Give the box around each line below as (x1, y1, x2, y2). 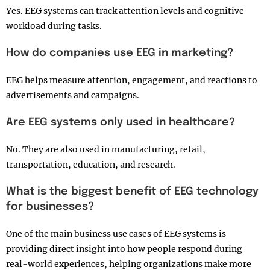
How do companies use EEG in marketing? (6, 48, 233, 59)
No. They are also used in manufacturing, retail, (6, 144, 206, 155)
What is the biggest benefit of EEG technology (6, 186, 259, 198)
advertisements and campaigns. (6, 90, 139, 101)
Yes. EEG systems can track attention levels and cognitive (6, 5, 244, 17)
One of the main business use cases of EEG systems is (6, 228, 226, 240)
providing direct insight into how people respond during (6, 243, 242, 255)
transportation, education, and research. (6, 159, 175, 171)
